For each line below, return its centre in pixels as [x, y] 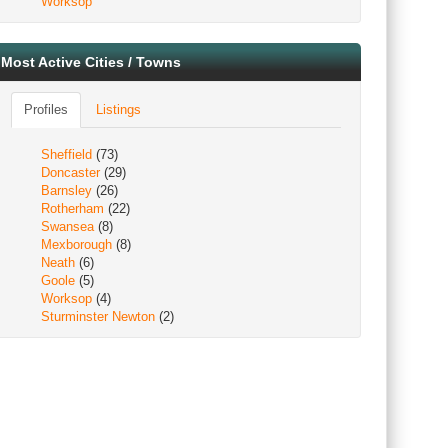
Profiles [46, 109]
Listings [118, 109]
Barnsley [66, 190]
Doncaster [70, 172]
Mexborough [76, 244]
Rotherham [72, 208]
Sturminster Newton [98, 316]
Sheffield [66, 154]
